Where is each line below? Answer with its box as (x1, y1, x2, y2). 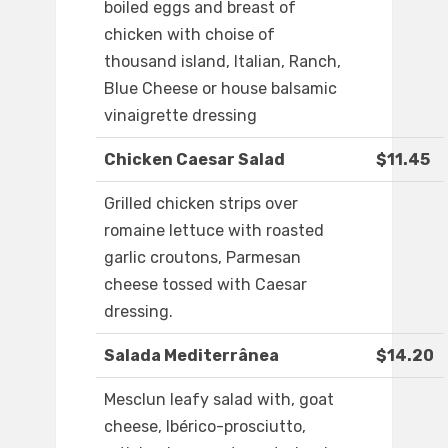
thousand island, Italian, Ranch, (104, 52, 341, 72)
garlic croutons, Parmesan (104, 248, 301, 268)
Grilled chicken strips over (104, 194, 298, 214)
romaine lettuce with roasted (104, 221, 324, 241)
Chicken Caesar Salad (104, 150, 285, 170)
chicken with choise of (104, 25, 275, 45)
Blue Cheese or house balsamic (104, 79, 337, 99)
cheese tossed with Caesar (104, 275, 307, 295)
